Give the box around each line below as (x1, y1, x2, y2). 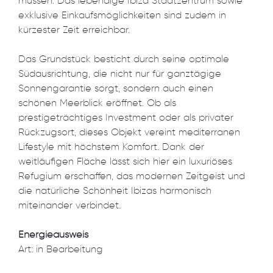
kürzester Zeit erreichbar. (18, 26, 130, 36)
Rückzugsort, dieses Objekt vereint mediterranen (18, 128, 240, 138)
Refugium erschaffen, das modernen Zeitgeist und (18, 172, 245, 182)
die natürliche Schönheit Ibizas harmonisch (18, 186, 211, 197)
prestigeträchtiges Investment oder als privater (18, 113, 233, 124)
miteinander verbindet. (18, 201, 121, 211)
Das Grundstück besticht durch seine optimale (18, 55, 229, 65)
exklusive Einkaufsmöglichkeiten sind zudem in (18, 11, 226, 21)
